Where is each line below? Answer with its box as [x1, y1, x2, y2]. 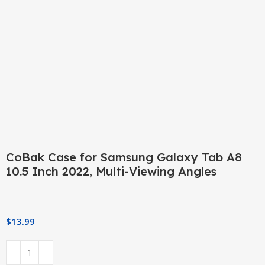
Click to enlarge [6, 25, 68, 38]
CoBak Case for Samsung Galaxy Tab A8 [6, 149, 243, 164]
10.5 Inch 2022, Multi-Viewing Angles [6, 163, 217, 179]
